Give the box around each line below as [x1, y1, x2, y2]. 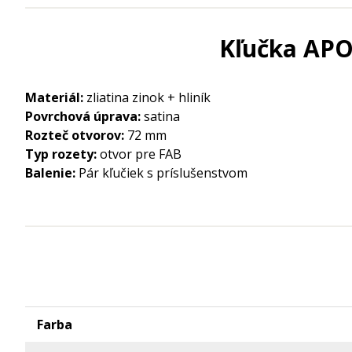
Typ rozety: [25, 145, 100, 163]
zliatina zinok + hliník [86, 88, 211, 106]
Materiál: [25, 88, 86, 106]
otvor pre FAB [100, 145, 181, 163]
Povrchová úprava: [25, 107, 144, 125]
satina [144, 107, 180, 125]
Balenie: [25, 163, 79, 181]
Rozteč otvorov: [25, 126, 127, 144]
